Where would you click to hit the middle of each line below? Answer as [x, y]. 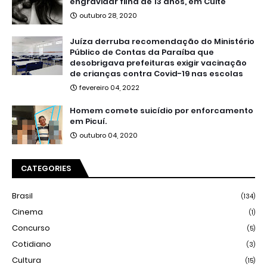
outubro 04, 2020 [108, 136]
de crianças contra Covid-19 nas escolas [156, 74]
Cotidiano [32, 244]
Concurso [31, 228]
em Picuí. [88, 122]
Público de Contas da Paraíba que [142, 52]
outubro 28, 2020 [108, 16]
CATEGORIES [46, 169]
